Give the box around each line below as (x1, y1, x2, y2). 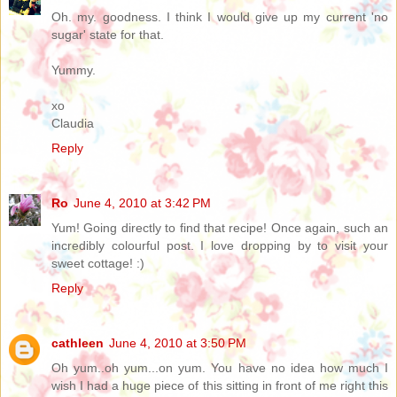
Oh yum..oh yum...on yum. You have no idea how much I (51, 360, 388, 375)
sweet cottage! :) (51, 255, 144, 270)
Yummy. (51, 62, 96, 77)
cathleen (51, 335, 104, 350)
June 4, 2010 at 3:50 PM (109, 335, 246, 350)
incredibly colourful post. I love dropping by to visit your (51, 237, 388, 253)
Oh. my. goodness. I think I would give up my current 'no (51, 9, 388, 24)
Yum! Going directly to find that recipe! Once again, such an (51, 220, 388, 235)
